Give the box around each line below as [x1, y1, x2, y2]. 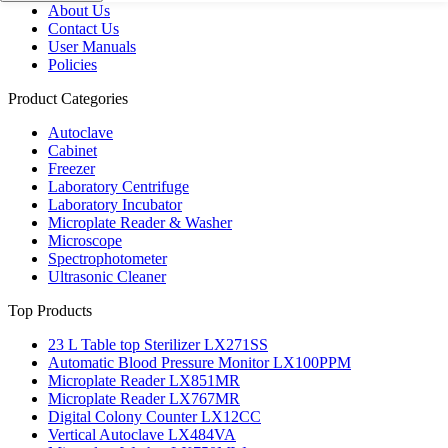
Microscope [48, 231, 122, 249]
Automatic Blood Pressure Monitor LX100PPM [48, 353, 351, 371]
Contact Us [48, 19, 119, 37]
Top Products [8, 301, 92, 319]
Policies [48, 55, 97, 73]
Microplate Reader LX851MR [48, 371, 240, 389]
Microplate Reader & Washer [48, 213, 232, 231]
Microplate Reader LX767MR [48, 389, 240, 407]
